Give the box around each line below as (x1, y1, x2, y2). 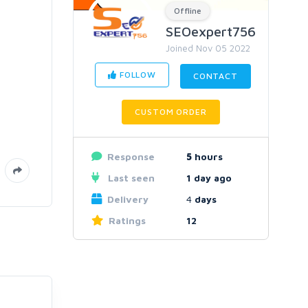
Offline (174, 5, 201, 16)
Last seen (104, 172, 155, 184)
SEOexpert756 (166, 23, 256, 39)
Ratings (108, 214, 146, 226)
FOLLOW (117, 69, 156, 80)
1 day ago (186, 172, 232, 184)
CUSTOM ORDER (135, 107, 207, 117)
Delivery (107, 193, 148, 205)
